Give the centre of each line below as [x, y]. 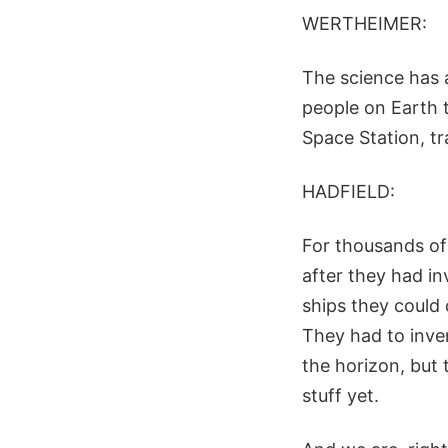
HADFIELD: [348, 191]
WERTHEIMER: [364, 23]
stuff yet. [340, 395]
